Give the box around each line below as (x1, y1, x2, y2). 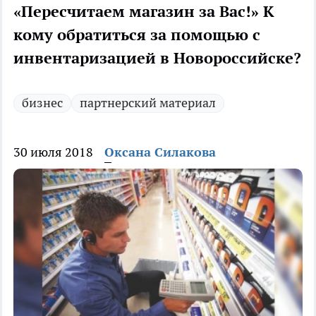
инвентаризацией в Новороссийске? (13, 48, 301, 68)
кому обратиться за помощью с (13, 25, 260, 45)
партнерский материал (80, 95, 216, 111)
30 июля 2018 (13, 144, 93, 161)
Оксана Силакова (104, 144, 216, 161)
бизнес (22, 95, 63, 111)
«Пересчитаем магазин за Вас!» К (13, 1, 274, 22)
